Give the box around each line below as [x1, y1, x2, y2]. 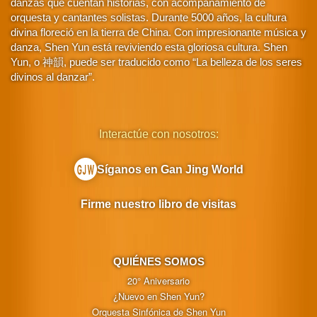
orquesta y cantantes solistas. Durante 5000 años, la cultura [11, 11, 287, 23]
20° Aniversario [127, 273, 190, 287]
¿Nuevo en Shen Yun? [113, 289, 204, 303]
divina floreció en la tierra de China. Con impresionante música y [11, 25, 306, 38]
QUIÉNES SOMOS [113, 255, 204, 267]
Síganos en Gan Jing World [96, 163, 243, 176]
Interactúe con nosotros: [98, 127, 219, 140]
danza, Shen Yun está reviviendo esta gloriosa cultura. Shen [11, 40, 287, 53]
